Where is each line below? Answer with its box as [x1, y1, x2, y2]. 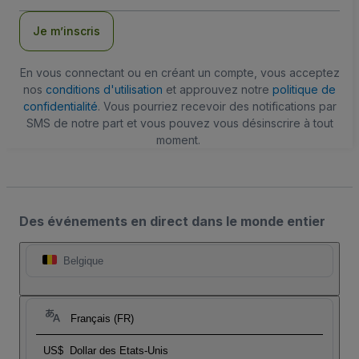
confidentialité [22, 99, 98, 114]
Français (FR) [71, 313, 134, 325]
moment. [155, 133, 200, 147]
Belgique [63, 255, 103, 268]
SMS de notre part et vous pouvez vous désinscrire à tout [26, 116, 333, 131]
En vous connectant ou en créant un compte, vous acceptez [19, 66, 340, 80]
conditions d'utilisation [46, 83, 163, 97]
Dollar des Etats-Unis [70, 345, 168, 357]
